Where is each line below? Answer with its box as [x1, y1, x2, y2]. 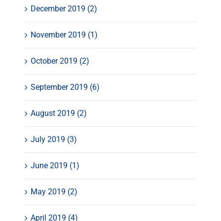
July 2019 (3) [31, 135, 77, 145]
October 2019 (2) [31, 56, 89, 66]
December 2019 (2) [31, 4, 97, 14]
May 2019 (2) [31, 187, 77, 197]
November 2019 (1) [31, 30, 98, 40]
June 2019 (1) [31, 161, 79, 171]
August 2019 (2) [31, 109, 87, 118]
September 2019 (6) [31, 82, 100, 92]
